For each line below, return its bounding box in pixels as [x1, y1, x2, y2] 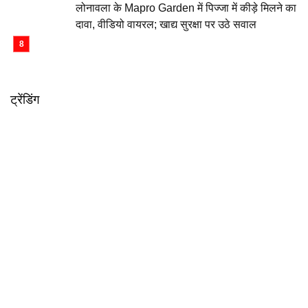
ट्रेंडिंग [10, 92, 39, 107]
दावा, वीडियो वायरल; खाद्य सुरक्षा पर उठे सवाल [76, 18, 256, 30]
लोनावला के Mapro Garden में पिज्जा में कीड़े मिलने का [76, 1, 296, 14]
